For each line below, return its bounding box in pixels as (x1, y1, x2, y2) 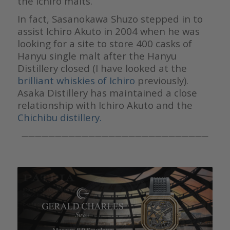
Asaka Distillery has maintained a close (17, 86, 197, 100)
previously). (135, 74, 188, 87)
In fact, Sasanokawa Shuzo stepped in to (17, 12, 203, 26)
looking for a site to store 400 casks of (17, 37, 192, 50)
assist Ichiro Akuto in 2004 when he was (17, 25, 200, 38)
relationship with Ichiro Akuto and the (17, 99, 193, 112)
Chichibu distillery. (17, 111, 102, 124)
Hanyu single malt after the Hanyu (17, 49, 177, 63)
